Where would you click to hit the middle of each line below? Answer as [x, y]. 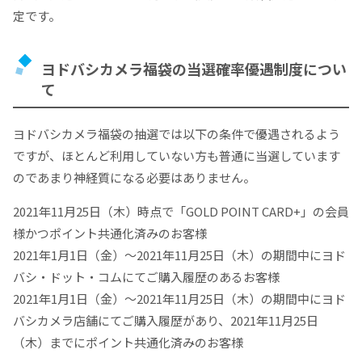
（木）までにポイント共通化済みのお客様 [128, 342]
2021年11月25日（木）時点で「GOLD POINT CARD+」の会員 [181, 211]
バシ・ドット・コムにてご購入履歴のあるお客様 [146, 276]
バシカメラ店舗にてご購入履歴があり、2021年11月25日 [166, 320]
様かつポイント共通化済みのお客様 [110, 233]
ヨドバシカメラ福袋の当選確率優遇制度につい [194, 68]
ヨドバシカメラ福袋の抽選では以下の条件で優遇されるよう [177, 133]
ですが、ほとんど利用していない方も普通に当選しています [177, 155]
